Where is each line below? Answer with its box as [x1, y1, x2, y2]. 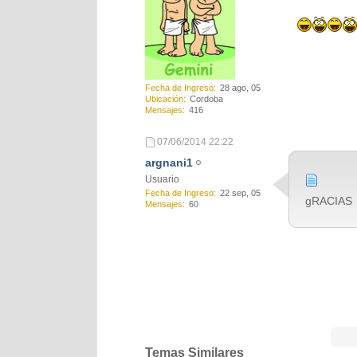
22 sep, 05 [220, 188, 261, 198]
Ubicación [145, 94, 183, 104]
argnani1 [145, 156, 193, 169]
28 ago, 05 [220, 83, 261, 93]
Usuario [145, 174, 179, 185]
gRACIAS [305, 194, 352, 207]
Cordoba [190, 94, 223, 104]
